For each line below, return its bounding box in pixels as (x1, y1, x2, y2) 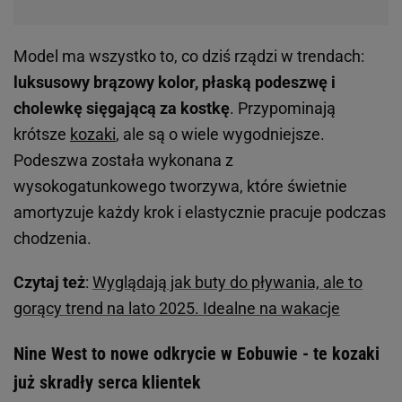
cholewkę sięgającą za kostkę (13, 98, 230, 118)
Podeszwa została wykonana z (13, 150, 233, 170)
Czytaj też (13, 272, 85, 292)
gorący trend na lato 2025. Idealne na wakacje (13, 298, 340, 318)
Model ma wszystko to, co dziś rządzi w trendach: (13, 46, 364, 66)
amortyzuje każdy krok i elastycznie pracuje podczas (13, 202, 386, 222)
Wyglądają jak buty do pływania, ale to (92, 272, 363, 292)
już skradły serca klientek (13, 371, 201, 393)
